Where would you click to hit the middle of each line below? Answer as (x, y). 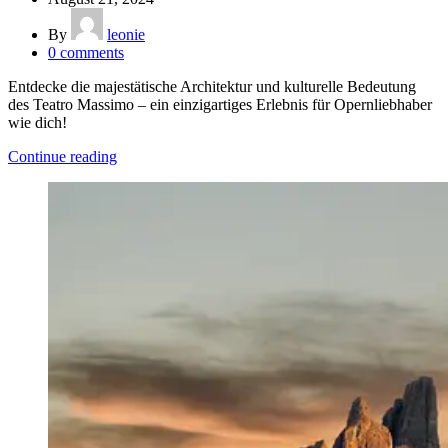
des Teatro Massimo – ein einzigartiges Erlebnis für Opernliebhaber (220, 104)
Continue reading (62, 156)
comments (92, 52)
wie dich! (37, 122)
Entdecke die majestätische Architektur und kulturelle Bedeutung (212, 86)
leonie (126, 34)
